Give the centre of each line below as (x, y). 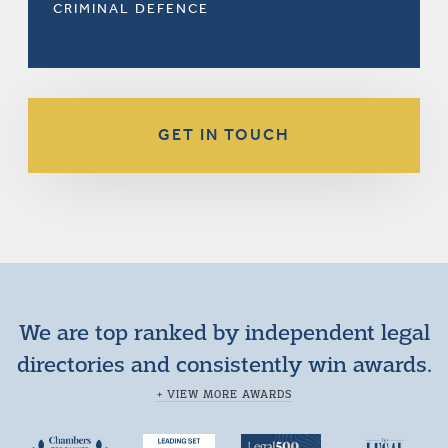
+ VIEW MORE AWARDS (224, 393)
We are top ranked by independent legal (224, 331)
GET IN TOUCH (224, 134)
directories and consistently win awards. (224, 363)
